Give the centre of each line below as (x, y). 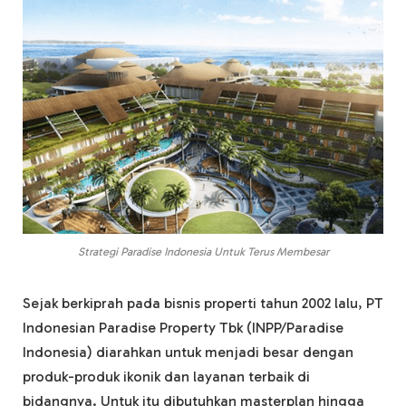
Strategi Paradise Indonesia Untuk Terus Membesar (203, 252)
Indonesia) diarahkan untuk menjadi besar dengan (188, 353)
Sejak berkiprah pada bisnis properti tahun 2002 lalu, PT (203, 304)
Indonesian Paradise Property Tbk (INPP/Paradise (183, 328)
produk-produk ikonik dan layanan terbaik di (166, 377)
